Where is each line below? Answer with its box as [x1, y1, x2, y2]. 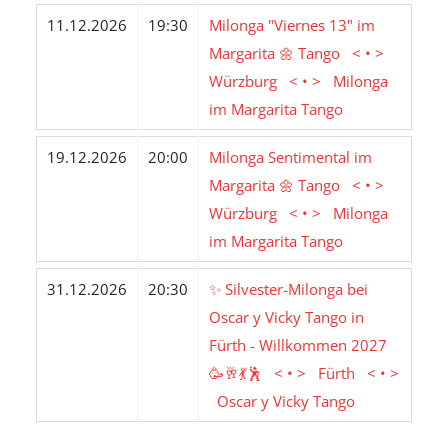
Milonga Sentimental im [208, 147, 372, 168]
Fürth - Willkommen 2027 [208, 335, 387, 356]
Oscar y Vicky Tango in [208, 307, 364, 328]
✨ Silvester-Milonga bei [208, 279, 368, 300]
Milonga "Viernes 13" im [208, 15, 375, 36]
